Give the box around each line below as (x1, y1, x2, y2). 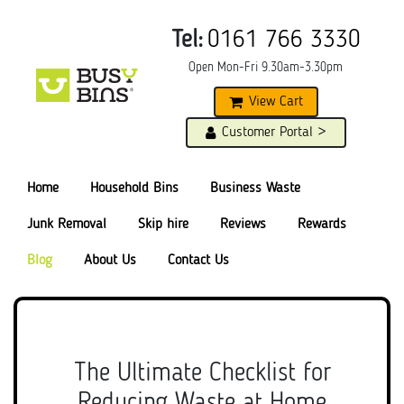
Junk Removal (27, 217, 106, 232)
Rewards (298, 217, 346, 232)
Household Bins (90, 181, 179, 196)
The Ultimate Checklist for (73, 361, 331, 387)
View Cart (248, 95, 303, 109)
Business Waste (210, 181, 300, 196)
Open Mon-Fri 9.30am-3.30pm (188, 61, 344, 74)
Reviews (220, 217, 266, 232)
